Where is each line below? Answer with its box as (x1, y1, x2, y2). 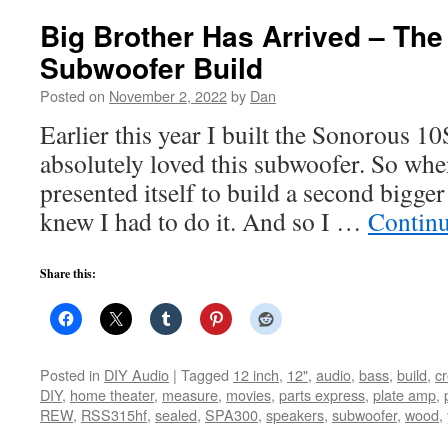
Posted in (40, 364, 100, 385)
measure (162, 384, 218, 405)
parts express (279, 384, 365, 405)
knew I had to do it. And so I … (40, 204, 368, 238)
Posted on (40, 85, 105, 106)
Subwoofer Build (40, 47, 263, 88)
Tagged (181, 364, 229, 385)
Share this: (40, 265, 96, 282)
